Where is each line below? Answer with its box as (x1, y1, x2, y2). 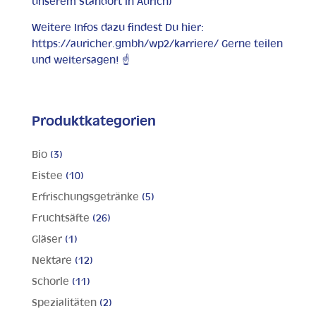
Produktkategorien (31, 116, 156, 128)
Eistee (31, 171, 63, 181)
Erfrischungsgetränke (31, 193, 139, 202)
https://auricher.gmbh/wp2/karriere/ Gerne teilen (31, 39, 283, 49)
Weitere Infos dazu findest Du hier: (31, 23, 204, 33)
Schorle (31, 277, 69, 287)
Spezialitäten (31, 298, 97, 308)
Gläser (31, 235, 62, 245)
